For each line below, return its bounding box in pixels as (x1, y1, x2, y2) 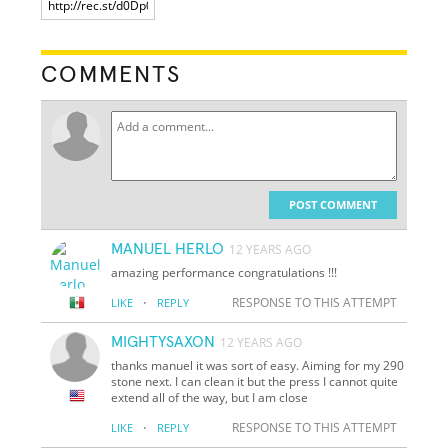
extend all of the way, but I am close (111, 388, 309, 406)
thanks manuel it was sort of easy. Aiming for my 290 (111, 356, 405, 374)
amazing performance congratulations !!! (111, 263, 338, 281)
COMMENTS (41, 62, 182, 87)
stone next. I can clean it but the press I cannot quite (111, 372, 399, 390)
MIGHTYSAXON (111, 333, 216, 350)
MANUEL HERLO (111, 240, 225, 257)
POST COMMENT (288, 196, 377, 212)
